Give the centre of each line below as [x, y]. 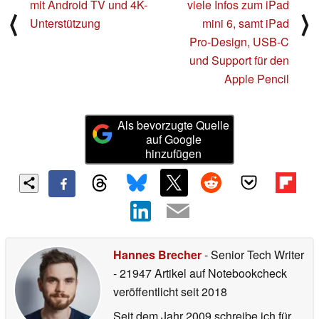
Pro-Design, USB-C [239, 42]
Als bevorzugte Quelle [174, 125]
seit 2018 [203, 291]
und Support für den [239, 61]
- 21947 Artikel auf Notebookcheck [200, 273]
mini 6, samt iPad [246, 23]
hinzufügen [174, 154]
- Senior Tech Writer [253, 254]
